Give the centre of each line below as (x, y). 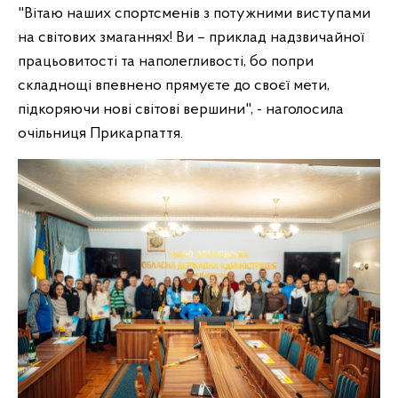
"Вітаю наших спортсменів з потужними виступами (194, 14)
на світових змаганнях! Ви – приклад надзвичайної (191, 38)
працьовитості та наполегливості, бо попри (166, 62)
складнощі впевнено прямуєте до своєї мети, (174, 86)
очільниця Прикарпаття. (100, 134)
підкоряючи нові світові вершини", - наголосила (181, 110)
